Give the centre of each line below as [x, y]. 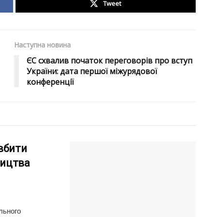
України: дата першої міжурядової [92, 71]
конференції [50, 82]
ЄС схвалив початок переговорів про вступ [109, 61]
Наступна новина [42, 45]
